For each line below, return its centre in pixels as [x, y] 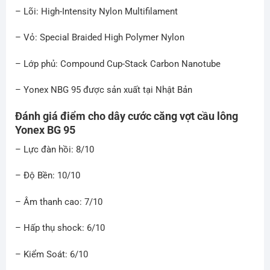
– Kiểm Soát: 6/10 [51, 254]
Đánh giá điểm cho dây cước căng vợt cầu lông [126, 116]
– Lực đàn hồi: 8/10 [54, 149]
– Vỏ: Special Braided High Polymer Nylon [99, 38]
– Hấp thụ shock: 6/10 [60, 228]
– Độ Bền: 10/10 [47, 176]
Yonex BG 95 [45, 130]
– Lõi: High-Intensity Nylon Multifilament [96, 11]
